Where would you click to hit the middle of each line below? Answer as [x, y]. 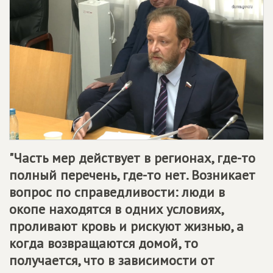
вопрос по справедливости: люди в [117, 192]
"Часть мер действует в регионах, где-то [132, 158]
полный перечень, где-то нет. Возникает [132, 175]
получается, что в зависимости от [112, 260]
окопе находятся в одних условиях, [116, 209]
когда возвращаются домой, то [104, 243]
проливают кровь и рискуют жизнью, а [126, 226]
